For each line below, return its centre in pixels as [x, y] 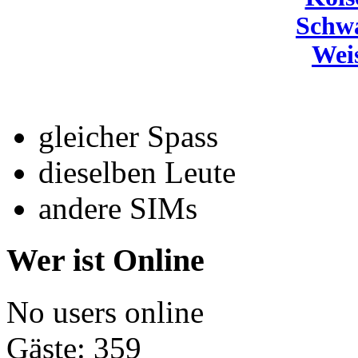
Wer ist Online [105, 260]
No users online [105, 312]
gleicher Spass [128, 137]
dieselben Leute [137, 173]
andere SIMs [118, 209]
